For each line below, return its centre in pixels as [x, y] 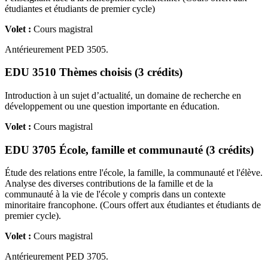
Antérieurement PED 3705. [57, 257]
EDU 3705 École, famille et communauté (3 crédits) [129, 150]
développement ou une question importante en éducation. [112, 106]
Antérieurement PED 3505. [57, 49]
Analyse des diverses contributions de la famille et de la [109, 184]
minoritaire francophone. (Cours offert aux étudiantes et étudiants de [133, 205]
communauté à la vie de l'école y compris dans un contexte [115, 194]
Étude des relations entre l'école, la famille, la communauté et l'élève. [134, 173]
